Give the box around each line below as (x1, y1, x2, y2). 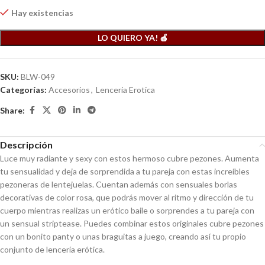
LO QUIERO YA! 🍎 (97, 33, 168, 43)
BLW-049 (21, 72, 55, 82)
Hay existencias (11, 8, 73, 18)
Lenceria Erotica (96, 85, 155, 95)
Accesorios (49, 85, 90, 95)
